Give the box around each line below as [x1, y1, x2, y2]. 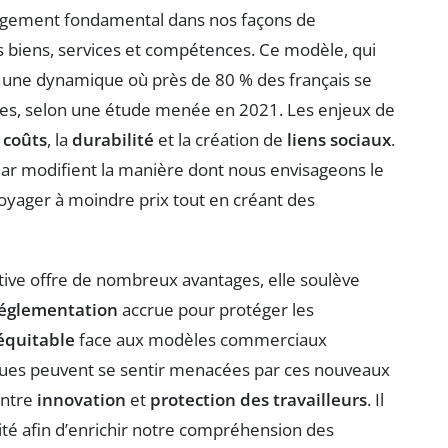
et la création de [154, 128, 287, 152]
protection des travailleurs [150, 388, 367, 412]
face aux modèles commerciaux [75, 328, 327, 352]
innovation [37, 388, 126, 412]
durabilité [72, 128, 154, 152]
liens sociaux [287, 128, 391, 152]
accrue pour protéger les [118, 298, 314, 322]
